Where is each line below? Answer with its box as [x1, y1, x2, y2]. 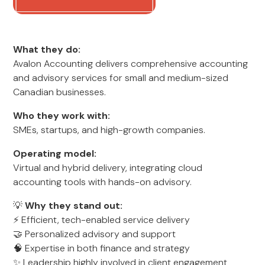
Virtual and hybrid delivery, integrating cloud [13, 161, 203, 174]
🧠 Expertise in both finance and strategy [13, 242, 190, 254]
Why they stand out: [25, 199, 123, 212]
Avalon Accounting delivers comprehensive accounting [13, 57, 248, 70]
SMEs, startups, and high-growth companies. [13, 124, 206, 136]
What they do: [13, 43, 81, 56]
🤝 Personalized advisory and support [13, 228, 176, 240]
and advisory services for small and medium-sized [13, 72, 229, 84]
